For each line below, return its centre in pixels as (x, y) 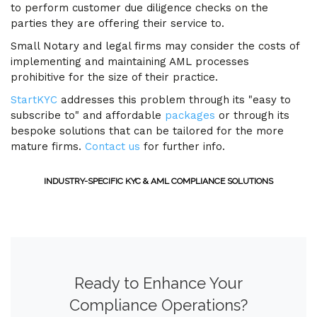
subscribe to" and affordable (88, 115)
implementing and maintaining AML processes (130, 62)
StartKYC (34, 100)
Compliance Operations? (158, 305)
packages (190, 115)
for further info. (183, 146)
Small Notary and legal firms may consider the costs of (155, 46)
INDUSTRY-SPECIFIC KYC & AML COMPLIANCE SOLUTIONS (158, 181)
